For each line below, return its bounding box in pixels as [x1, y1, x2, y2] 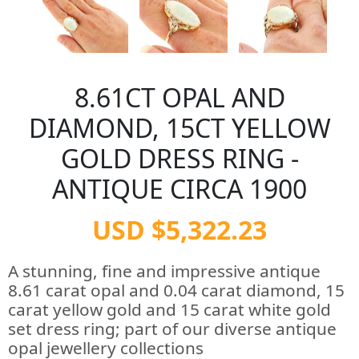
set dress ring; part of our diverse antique [8, 317, 337, 340]
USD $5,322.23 [92, 212, 267, 247]
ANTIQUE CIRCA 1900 [52, 171, 307, 206]
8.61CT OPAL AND [74, 80, 285, 115]
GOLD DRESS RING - [60, 141, 299, 175]
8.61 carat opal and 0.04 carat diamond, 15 [8, 279, 345, 301]
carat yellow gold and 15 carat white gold [8, 298, 331, 321]
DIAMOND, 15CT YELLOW [28, 111, 331, 145]
